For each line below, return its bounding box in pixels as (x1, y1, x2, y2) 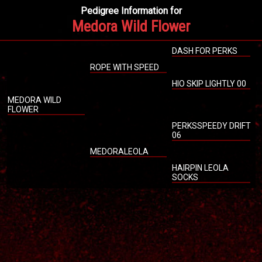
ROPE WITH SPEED (89, 63, 159, 72)
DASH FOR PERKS (171, 46, 237, 56)
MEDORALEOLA (89, 147, 149, 156)
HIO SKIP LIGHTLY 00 (171, 79, 246, 88)
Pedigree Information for (80, 5, 182, 16)
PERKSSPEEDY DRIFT (171, 121, 251, 130)
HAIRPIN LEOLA (171, 163, 229, 173)
